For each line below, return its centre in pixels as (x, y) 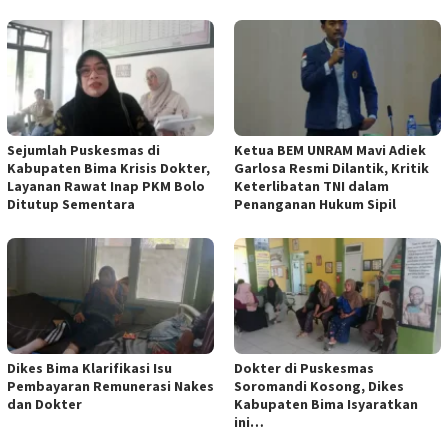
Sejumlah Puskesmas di (83, 149)
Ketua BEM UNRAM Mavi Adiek (330, 149)
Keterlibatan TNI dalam (311, 185)
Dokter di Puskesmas (304, 367)
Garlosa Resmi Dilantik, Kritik (331, 167)
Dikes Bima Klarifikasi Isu (89, 367)
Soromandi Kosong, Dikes (319, 385)
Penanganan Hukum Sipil (316, 203)
